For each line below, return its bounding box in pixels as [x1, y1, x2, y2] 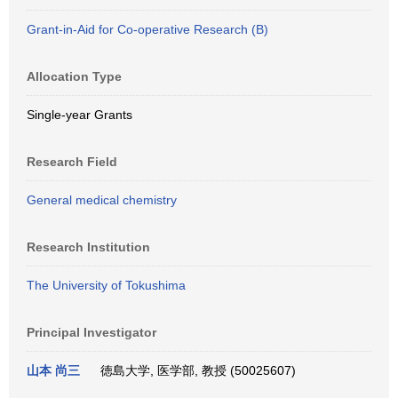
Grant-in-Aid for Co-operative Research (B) [27, 22, 268, 36]
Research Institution [27, 240, 150, 254]
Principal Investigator [27, 325, 156, 339]
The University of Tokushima [27, 278, 186, 292]
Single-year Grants [27, 107, 132, 122]
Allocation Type [27, 69, 122, 84]
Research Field [27, 155, 117, 169]
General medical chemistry [27, 193, 177, 207]
